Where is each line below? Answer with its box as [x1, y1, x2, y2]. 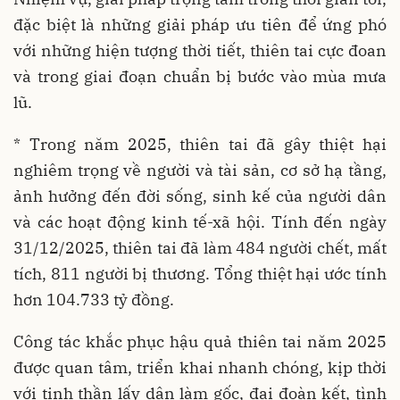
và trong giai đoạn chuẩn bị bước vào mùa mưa [13, 65, 387, 87]
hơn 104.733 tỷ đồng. [13, 288, 174, 310]
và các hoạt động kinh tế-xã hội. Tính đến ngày [13, 211, 387, 232]
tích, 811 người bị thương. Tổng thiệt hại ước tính [13, 262, 387, 284]
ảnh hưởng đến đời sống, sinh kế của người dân [13, 185, 387, 206]
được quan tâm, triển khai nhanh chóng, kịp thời [13, 356, 387, 378]
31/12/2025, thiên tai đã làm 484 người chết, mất [13, 237, 387, 258]
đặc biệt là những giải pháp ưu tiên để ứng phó [13, 13, 387, 35]
